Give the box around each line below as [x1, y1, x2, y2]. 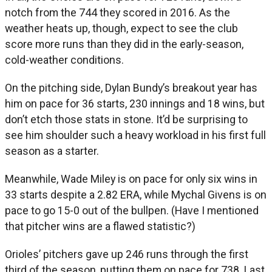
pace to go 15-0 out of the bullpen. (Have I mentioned [5, 203, 259, 217]
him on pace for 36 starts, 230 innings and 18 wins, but [5, 97, 265, 110]
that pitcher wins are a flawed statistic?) [5, 219, 195, 233]
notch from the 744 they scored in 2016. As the [5, 5, 230, 19]
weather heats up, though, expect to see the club [5, 21, 238, 35]
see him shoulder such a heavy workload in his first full [5, 128, 266, 141]
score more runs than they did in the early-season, [5, 37, 243, 50]
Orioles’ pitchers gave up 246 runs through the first [5, 247, 248, 260]
